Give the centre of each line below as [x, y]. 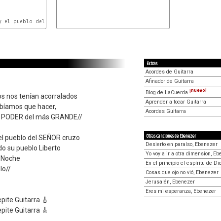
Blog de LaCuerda [167, 92]
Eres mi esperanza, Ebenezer [181, 191]
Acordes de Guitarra [169, 72]
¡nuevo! [198, 90]
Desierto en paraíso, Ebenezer [182, 144]
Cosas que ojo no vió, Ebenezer [182, 172]
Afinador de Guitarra [170, 81]
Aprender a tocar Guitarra [176, 102]
